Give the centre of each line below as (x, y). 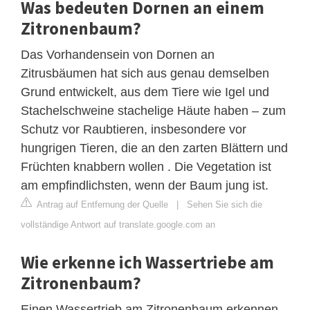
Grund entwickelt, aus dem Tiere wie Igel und (145, 92)
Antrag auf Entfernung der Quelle (101, 205)
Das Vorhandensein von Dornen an (118, 55)
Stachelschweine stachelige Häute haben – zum (153, 111)
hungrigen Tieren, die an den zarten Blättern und (154, 148)
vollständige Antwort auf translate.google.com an (118, 225)
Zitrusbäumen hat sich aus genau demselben (145, 74)
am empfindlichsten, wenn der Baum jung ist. (145, 186)
